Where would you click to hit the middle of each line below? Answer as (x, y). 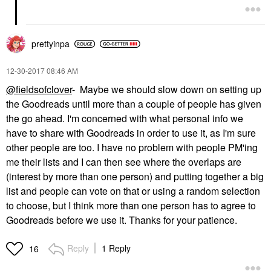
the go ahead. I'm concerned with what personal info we (125, 119)
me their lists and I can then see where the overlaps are (124, 162)
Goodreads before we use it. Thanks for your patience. (122, 220)
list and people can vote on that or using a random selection (133, 191)
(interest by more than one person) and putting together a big (135, 177)
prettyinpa (51, 44)
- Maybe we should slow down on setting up (167, 90)
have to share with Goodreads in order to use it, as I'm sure (131, 133)
